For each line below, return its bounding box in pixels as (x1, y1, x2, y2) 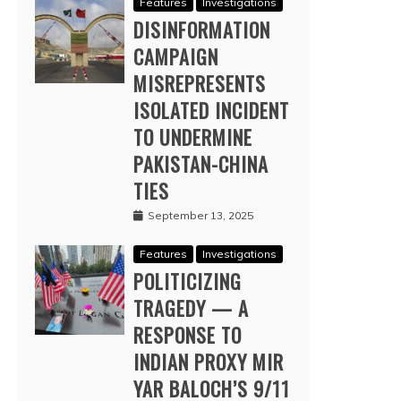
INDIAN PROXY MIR (133, 346, 284, 376)
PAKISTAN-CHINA (133, 149, 269, 178)
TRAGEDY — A (133, 293, 249, 322)
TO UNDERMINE (133, 122, 252, 151)
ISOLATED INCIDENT (133, 95, 289, 124)
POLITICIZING (133, 266, 242, 295)
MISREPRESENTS (133, 68, 266, 98)
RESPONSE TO (133, 320, 242, 349)
